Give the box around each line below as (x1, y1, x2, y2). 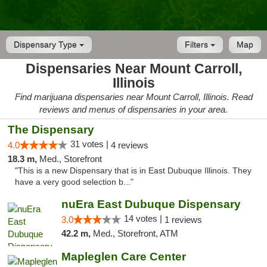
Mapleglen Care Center (61, 250, 186, 263)
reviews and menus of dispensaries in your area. (39, 104, 228, 114)
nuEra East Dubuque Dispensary (61, 198, 241, 210)
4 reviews (111, 140, 148, 150)
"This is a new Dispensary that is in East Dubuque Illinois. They (15, 166, 252, 175)
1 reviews (164, 215, 202, 225)
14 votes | (123, 213, 164, 223)
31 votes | (70, 139, 111, 149)
